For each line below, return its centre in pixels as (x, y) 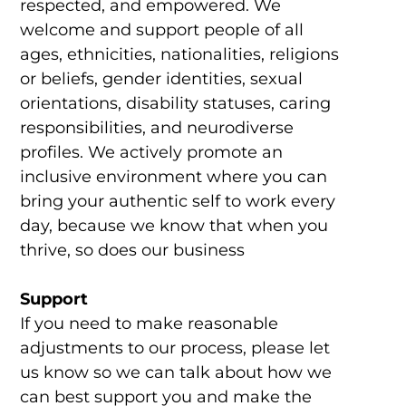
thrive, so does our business (132, 251)
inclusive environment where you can (173, 177)
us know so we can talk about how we (175, 373)
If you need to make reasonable (149, 324)
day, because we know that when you (174, 226)
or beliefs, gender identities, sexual (161, 79)
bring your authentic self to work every (177, 202)
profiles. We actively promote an (151, 153)
